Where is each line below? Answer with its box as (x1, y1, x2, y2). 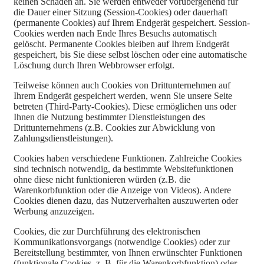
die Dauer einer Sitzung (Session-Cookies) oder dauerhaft (14, 6, 227, 17)
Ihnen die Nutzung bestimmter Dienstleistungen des (14, 111, 205, 122)
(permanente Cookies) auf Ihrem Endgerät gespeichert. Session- (14, 17, 250, 28)
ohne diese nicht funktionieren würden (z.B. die (14, 174, 190, 184)
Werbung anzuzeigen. (14, 206, 94, 216)
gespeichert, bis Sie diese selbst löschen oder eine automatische (14, 49, 247, 60)
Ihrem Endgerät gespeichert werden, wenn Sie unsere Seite (14, 90, 232, 101)
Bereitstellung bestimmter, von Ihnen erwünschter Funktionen (14, 247, 242, 258)
